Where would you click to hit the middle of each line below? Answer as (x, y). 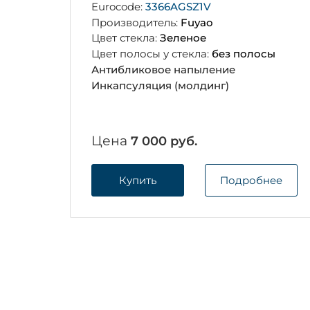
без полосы (244, 54)
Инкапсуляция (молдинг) (161, 85)
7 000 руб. (164, 141)
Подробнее (251, 180)
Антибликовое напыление (164, 69)
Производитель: (136, 22)
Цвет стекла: (126, 38)
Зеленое (183, 38)
